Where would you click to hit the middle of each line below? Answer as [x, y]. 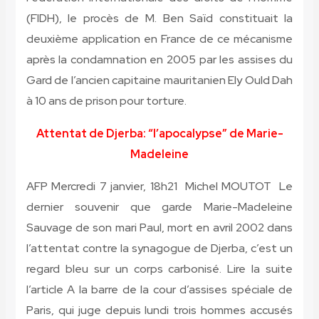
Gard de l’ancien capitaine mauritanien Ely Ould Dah [159, 80]
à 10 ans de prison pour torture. [106, 101]
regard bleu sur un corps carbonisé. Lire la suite [159, 269]
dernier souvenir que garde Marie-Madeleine [159, 207]
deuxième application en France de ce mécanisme [159, 39]
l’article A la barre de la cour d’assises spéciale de [159, 290]
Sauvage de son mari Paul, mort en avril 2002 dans [159, 228]
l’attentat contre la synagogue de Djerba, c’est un [159, 249]
